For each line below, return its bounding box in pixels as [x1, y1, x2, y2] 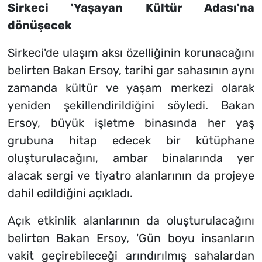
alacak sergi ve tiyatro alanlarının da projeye [7, 168, 255, 182]
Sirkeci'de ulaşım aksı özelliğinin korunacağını [7, 45, 255, 60]
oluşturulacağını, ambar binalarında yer [7, 150, 255, 165]
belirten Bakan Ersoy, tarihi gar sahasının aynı [7, 63, 255, 77]
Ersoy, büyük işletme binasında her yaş [7, 115, 255, 130]
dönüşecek [7, 18, 72, 32]
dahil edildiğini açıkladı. [7, 185, 133, 200]
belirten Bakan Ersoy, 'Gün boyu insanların [7, 230, 255, 245]
